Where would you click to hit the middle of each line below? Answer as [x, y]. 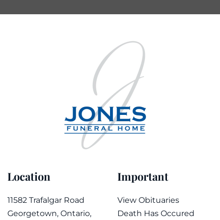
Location [29, 176]
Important [143, 176]
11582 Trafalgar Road [46, 200]
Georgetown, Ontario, [49, 213]
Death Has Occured [156, 213]
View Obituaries [148, 200]
